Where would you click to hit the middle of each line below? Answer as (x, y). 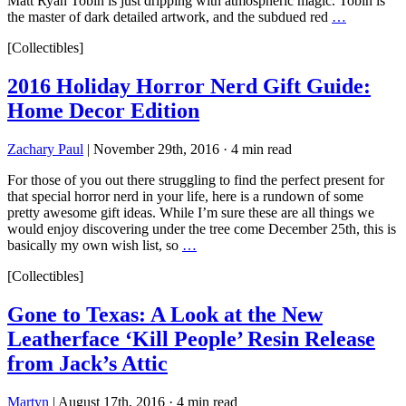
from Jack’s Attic (87, 364)
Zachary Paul (45, 150)
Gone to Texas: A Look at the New (165, 315)
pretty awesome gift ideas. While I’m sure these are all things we (191, 213)
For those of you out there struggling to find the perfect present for (196, 180)
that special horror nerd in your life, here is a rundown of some (185, 197)
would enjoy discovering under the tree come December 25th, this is (202, 229)
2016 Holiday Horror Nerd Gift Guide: (189, 87)
